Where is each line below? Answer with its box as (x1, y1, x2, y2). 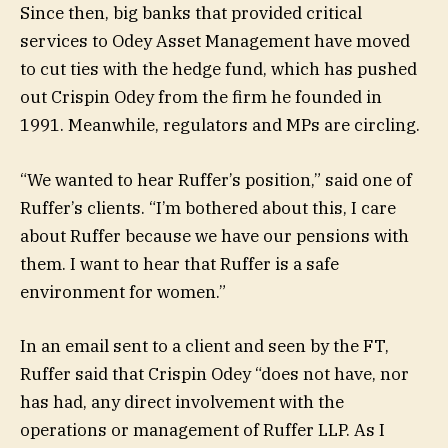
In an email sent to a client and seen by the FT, (20, 334, 389, 357)
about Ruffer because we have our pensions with (20, 224, 409, 247)
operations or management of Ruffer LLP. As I (20, 418, 385, 441)
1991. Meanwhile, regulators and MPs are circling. (20, 114, 420, 137)
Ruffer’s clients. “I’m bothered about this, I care (20, 196, 396, 219)
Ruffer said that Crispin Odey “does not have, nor (20, 362, 409, 385)
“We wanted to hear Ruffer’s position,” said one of (20, 168, 412, 191)
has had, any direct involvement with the (20, 390, 344, 413)
